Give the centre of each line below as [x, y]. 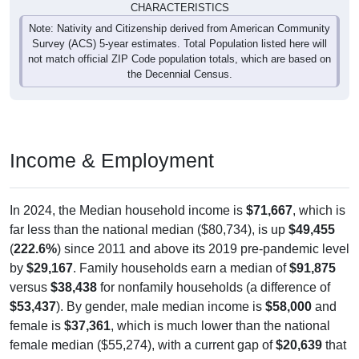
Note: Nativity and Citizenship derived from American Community [179, 13]
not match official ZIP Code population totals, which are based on [179, 43]
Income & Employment [112, 145]
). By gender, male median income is [161, 291]
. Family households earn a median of [181, 252]
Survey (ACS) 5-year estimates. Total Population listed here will [179, 28]
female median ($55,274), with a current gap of [143, 329]
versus [30, 272]
